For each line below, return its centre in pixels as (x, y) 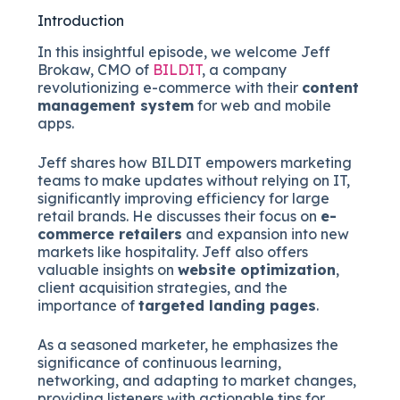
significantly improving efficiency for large (184, 198)
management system (116, 105)
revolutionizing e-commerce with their (170, 87)
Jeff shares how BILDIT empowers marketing (195, 162)
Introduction (81, 21)
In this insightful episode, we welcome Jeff (184, 51)
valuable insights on (108, 269)
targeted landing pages (228, 305)
